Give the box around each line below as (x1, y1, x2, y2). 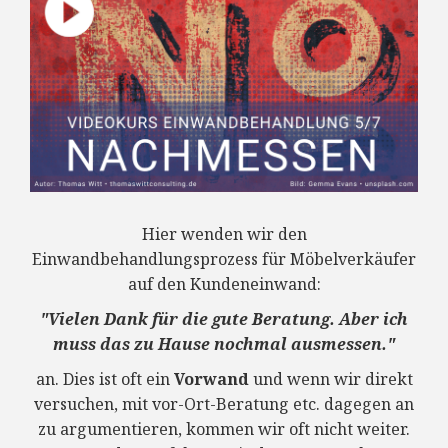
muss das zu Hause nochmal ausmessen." (53, 332, 395, 355)
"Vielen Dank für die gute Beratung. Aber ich (40, 307, 408, 330)
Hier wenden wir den (141, 222, 307, 245)
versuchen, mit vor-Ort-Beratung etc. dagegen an (34, 392, 414, 415)
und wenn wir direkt (248, 367, 413, 390)
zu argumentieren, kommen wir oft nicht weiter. (38, 417, 410, 440)
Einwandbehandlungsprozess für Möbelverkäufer (32, 247, 416, 270)
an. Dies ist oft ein (35, 367, 174, 390)
